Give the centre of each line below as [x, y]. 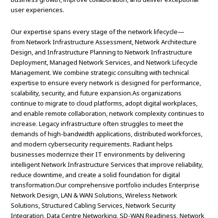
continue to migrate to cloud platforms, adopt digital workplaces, [104, 103]
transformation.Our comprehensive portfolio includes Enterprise [105, 185]
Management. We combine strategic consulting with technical [100, 73]
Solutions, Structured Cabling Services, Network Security [93, 206]
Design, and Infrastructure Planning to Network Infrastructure [102, 52]
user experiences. [38, 10]
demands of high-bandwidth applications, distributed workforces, [107, 134]
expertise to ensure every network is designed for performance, [106, 83]
